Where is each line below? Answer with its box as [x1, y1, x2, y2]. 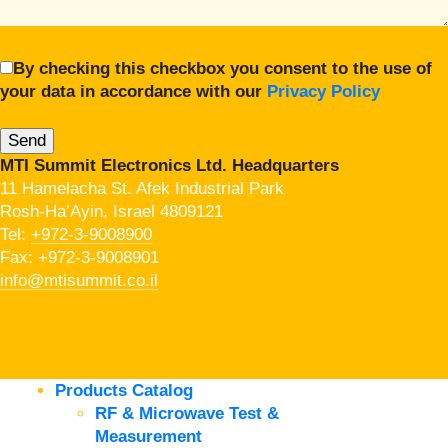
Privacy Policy [267, 81, 380, 101]
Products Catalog [55, 380, 193, 400]
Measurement [95, 426, 202, 446]
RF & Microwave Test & [95, 403, 279, 423]
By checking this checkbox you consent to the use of [13, 58, 432, 78]
